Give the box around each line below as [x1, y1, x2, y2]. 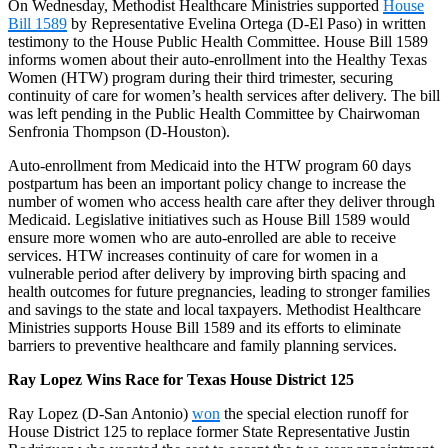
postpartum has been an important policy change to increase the [8, 174, 406, 192]
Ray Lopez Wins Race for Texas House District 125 [8, 370, 354, 388]
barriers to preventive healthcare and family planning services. [8, 336, 397, 354]
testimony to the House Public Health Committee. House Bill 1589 [8, 32, 428, 50]
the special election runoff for [220, 404, 408, 422]
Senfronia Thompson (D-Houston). [8, 122, 230, 140]
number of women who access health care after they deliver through [8, 192, 435, 210]
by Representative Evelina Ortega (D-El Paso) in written [67, 14, 426, 32]
